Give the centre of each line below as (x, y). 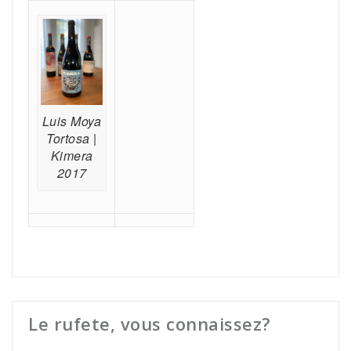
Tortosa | (72, 139)
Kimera (72, 156)
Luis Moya (72, 121)
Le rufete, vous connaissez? (150, 324)
